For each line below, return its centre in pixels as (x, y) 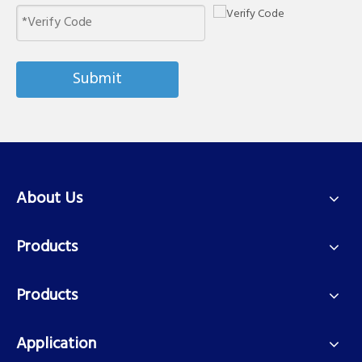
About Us (49, 198)
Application (56, 344)
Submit (97, 80)
